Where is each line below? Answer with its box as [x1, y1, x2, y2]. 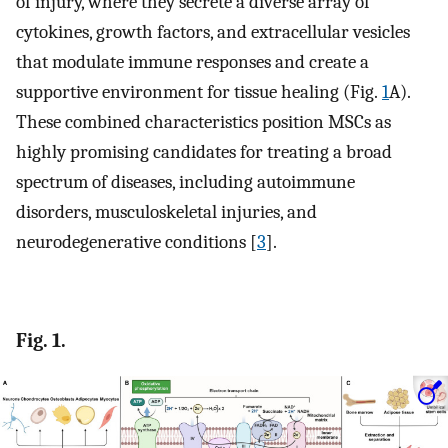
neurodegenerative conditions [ [16, 231, 257, 254]
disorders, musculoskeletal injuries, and [16, 201, 317, 224]
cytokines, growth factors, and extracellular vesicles [16, 21, 410, 44]
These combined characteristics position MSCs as [16, 111, 391, 134]
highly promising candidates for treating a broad [16, 141, 392, 164]
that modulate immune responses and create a [16, 51, 369, 74]
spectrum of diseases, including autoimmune [16, 171, 355, 194]
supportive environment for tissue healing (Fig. [16, 81, 382, 104]
